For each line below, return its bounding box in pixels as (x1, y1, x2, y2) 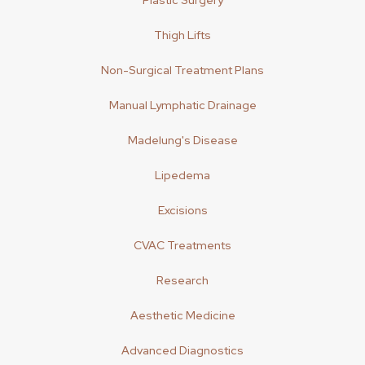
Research (156, 273, 209, 288)
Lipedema (155, 168, 210, 182)
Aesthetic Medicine (130, 308, 235, 323)
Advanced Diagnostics (121, 343, 244, 358)
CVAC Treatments (134, 238, 231, 253)
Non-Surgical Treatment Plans (101, 63, 264, 77)
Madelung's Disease (127, 133, 238, 147)
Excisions (157, 203, 208, 218)
